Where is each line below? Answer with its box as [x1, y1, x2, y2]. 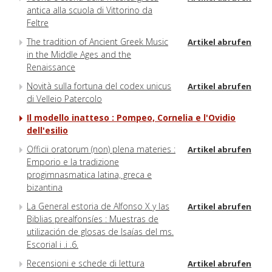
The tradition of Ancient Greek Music [27, 35, 168, 47]
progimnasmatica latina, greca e [27, 168, 152, 180]
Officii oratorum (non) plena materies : [27, 143, 175, 155]
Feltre [27, 16, 49, 29]
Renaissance [27, 61, 75, 73]
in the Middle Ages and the [27, 48, 131, 60]
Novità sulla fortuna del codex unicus [27, 80, 171, 92]
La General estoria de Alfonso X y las [27, 200, 169, 212]
